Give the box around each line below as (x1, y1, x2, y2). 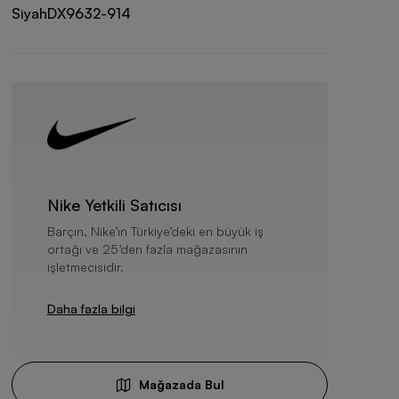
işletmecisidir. (46, 259, 124, 274)
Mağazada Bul (138, 377, 224, 392)
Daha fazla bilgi (46, 301, 135, 316)
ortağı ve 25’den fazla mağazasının (46, 241, 248, 256)
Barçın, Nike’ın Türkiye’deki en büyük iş (46, 224, 264, 239)
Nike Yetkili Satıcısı (46, 195, 182, 215)
